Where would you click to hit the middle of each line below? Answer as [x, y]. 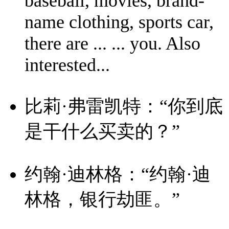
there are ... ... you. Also [112, 43]
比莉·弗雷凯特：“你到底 [124, 106]
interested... [67, 65]
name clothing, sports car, [119, 22]
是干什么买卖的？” [102, 131]
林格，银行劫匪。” [102, 200]
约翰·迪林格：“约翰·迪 [118, 175]
